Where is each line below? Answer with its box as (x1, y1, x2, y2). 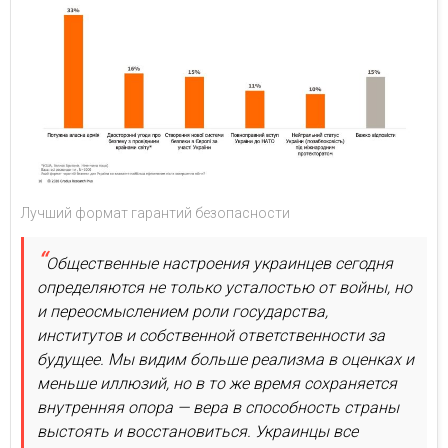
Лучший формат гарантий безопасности (21, 204, 290, 221)
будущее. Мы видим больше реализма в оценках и (37, 349, 414, 369)
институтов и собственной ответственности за (37, 325, 385, 345)
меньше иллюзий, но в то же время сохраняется (37, 373, 397, 393)
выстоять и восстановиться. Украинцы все (37, 421, 358, 441)
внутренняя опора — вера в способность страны (37, 397, 399, 417)
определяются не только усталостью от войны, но (37, 277, 412, 297)
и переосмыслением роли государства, (37, 301, 328, 321)
